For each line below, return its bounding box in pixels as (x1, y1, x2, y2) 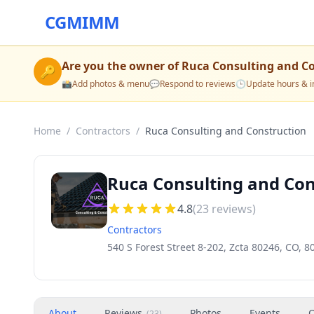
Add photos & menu (72, 78, 149, 90)
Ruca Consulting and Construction (145, 124, 306, 137)
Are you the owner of (62, 58, 182, 74)
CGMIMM (45, 11, 120, 34)
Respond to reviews (160, 78, 235, 90)
